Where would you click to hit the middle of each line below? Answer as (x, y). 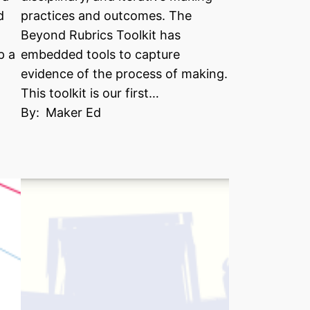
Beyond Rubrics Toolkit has (101, 35)
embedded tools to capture (101, 54)
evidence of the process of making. (125, 74)
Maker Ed (74, 112)
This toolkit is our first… (90, 93)
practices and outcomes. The (107, 16)
